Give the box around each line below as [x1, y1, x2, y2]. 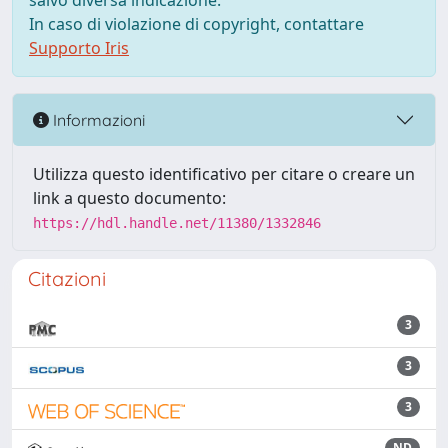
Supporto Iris [29, 37, 129, 59]
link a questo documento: [33, 187, 226, 209]
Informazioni [49, 109, 145, 130]
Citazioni [28, 266, 106, 291]
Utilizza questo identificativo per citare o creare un [33, 163, 415, 185]
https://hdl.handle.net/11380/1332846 [33, 215, 321, 231]
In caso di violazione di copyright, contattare [29, 13, 364, 35]
